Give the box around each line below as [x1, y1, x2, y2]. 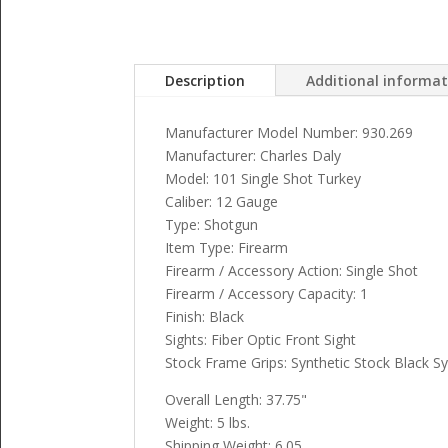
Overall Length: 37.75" [165, 389, 308, 409]
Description [165, 70, 246, 90]
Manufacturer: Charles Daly [165, 145, 342, 165]
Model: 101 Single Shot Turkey [165, 168, 362, 188]
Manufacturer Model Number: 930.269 [165, 122, 414, 142]
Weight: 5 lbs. [165, 412, 251, 432]
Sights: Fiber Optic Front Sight [165, 329, 357, 349]
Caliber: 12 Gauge [165, 191, 279, 211]
